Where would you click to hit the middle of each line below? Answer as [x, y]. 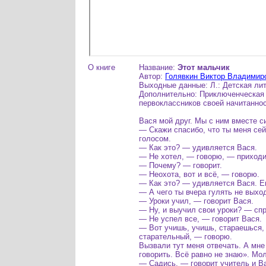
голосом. [155, 139]
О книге [102, 67]
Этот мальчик [204, 67]
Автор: [152, 76]
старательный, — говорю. [186, 237]
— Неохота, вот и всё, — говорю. [199, 174]
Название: [158, 67]
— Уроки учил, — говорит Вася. [196, 201]
